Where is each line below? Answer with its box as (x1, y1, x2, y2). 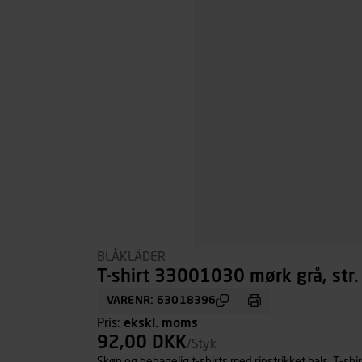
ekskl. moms (124, 317, 198, 330)
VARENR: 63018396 (107, 295, 217, 306)
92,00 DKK (97, 335, 187, 352)
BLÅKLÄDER (97, 250, 166, 263)
